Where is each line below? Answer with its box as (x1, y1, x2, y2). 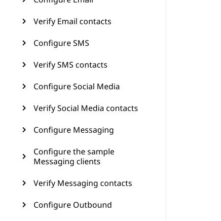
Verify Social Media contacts (34, 103, 138, 113)
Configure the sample (34, 146, 114, 157)
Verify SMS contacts (34, 59, 108, 70)
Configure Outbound (34, 199, 112, 210)
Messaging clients (34, 156, 101, 167)
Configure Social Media (34, 81, 120, 92)
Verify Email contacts (34, 16, 111, 27)
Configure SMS (34, 37, 89, 48)
